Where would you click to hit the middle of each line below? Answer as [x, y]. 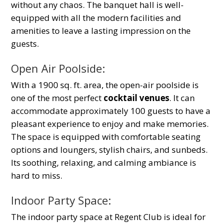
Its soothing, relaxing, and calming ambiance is [104, 162]
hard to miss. [37, 175]
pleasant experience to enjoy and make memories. [110, 123]
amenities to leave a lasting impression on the [101, 30]
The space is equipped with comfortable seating [106, 136]
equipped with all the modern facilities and [96, 17]
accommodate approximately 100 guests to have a [111, 111]
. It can [182, 98]
